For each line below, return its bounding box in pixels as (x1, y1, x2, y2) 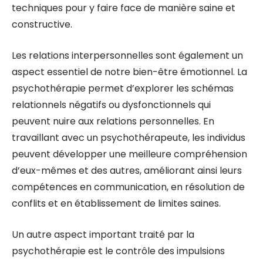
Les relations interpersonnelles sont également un (12, 49, 243, 62)
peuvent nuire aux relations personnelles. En (12, 114, 214, 128)
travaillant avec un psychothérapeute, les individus (12, 131, 245, 144)
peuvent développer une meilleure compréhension (12, 147, 247, 161)
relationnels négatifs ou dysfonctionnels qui (12, 98, 211, 112)
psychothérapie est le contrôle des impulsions (12, 244, 225, 258)
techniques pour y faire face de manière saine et (12, 1, 235, 15)
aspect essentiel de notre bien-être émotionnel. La (12, 65, 247, 79)
